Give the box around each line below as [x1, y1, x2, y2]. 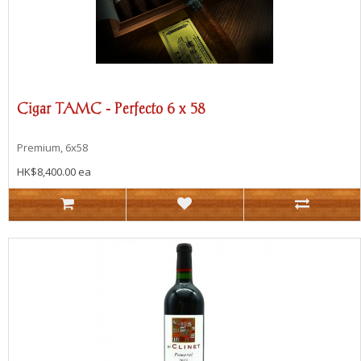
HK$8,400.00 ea [17, 164, 91, 179]
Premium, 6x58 [17, 139, 88, 155]
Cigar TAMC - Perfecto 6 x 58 [17, 99, 205, 117]
